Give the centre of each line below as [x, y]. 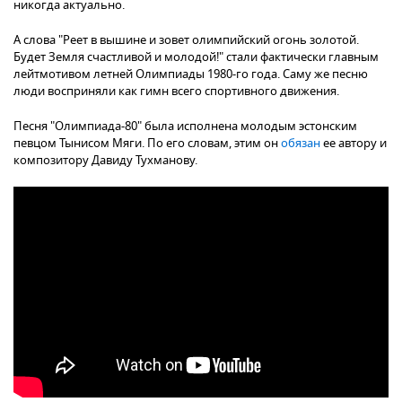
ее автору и [354, 143]
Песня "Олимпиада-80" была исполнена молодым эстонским [185, 126]
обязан [301, 143]
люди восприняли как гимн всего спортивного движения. [176, 91]
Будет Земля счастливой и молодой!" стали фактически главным [196, 57]
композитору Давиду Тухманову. [105, 160]
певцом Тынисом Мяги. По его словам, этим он [147, 143]
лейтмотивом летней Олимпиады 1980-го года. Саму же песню [191, 74]
